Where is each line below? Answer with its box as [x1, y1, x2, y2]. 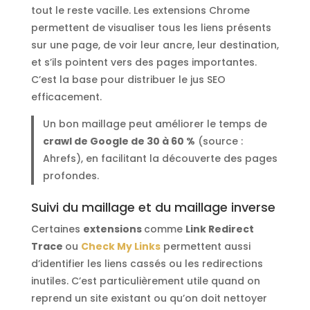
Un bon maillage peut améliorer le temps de [43, 116, 268, 131]
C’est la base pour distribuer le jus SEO [30, 72, 226, 86]
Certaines [30, 222, 83, 237]
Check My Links [80, 239, 161, 254]
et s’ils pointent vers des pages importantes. [30, 55, 257, 69]
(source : [195, 134, 244, 148]
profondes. [43, 168, 100, 183]
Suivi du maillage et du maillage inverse [30, 199, 275, 217]
